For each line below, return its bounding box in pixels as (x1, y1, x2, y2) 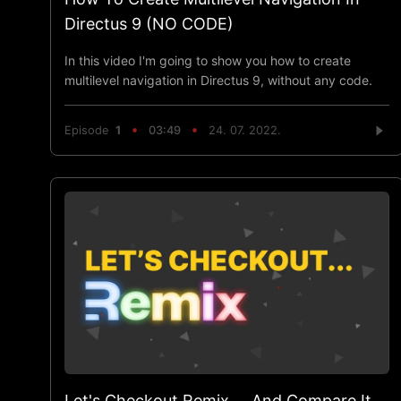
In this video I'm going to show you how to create (64, 52, 351, 68)
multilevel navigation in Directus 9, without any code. (64, 72, 372, 88)
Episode (64, 124, 115, 138)
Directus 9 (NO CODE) (64, 13, 234, 33)
